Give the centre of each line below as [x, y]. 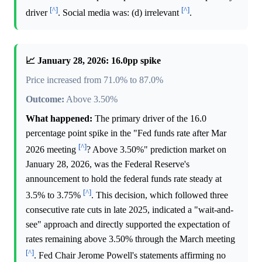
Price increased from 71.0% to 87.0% [94, 80]
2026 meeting [52, 149]
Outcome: [45, 99]
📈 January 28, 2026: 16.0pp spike [93, 60]
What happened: [59, 118]
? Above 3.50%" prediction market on [156, 149]
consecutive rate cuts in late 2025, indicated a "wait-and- [130, 210]
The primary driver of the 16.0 [149, 118]
